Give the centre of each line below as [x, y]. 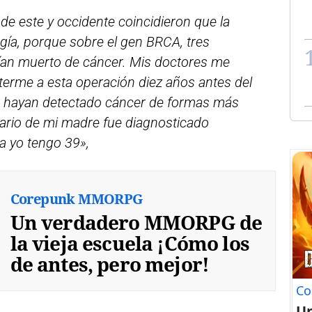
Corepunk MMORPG [76, 199]
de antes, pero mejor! [110, 264]
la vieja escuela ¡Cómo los [130, 243]
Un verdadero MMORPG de [136, 223]
